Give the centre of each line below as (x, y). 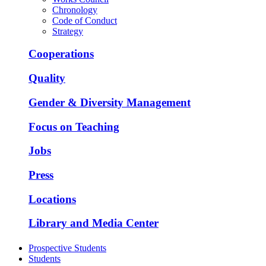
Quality (47, 78)
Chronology (75, 9)
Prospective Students (67, 248)
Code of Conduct (85, 20)
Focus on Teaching (74, 126)
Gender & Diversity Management (110, 102)
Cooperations (61, 54)
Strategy (68, 31)
